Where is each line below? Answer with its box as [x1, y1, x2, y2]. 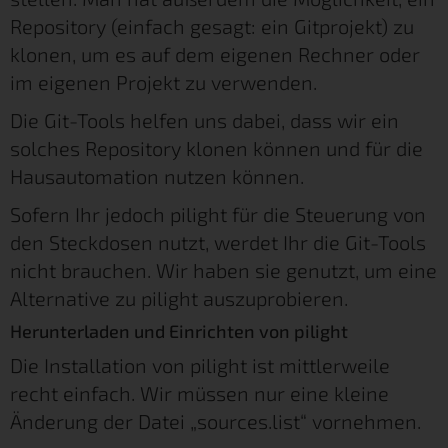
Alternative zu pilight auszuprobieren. [10, 285, 348, 310]
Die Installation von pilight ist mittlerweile [10, 352, 390, 377]
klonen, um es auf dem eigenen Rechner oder [10, 41, 420, 66]
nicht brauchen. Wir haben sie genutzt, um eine [10, 257, 437, 282]
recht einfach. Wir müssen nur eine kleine [10, 380, 389, 405]
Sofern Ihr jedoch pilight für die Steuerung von [10, 201, 426, 226]
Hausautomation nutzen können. [10, 163, 304, 188]
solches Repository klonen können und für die [10, 135, 423, 160]
